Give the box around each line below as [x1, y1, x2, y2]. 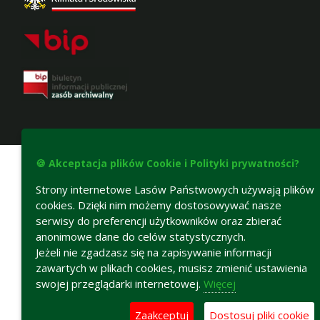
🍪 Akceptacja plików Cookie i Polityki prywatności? [36, 156, 299, 170]
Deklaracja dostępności [237, 129, 313, 139]
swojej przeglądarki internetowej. [36, 276, 204, 291]
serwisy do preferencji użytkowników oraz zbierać [36, 214, 281, 228]
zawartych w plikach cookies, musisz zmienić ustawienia [36, 261, 307, 275]
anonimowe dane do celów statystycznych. [36, 229, 246, 244]
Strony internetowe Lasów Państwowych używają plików [36, 182, 314, 196]
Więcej [204, 276, 236, 291]
